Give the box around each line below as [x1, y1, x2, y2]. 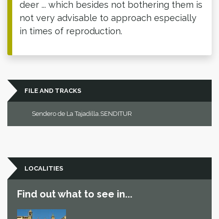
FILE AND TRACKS [24, 87, 81, 94]
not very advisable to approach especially [20, 12, 197, 23]
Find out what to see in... [17, 188, 132, 200]
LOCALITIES [24, 164, 63, 172]
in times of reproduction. [20, 25, 122, 36]
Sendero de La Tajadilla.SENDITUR [32, 109, 132, 117]
